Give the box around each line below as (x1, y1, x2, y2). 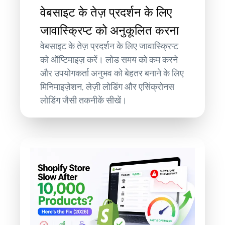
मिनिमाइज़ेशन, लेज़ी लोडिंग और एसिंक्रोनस (40, 81, 175, 92)
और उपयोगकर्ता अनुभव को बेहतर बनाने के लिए (40, 67, 184, 79)
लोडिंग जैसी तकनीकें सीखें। (40, 94, 128, 106)
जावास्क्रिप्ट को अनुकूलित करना (40, 23, 179, 38)
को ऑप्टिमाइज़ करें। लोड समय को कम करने (40, 54, 178, 65)
